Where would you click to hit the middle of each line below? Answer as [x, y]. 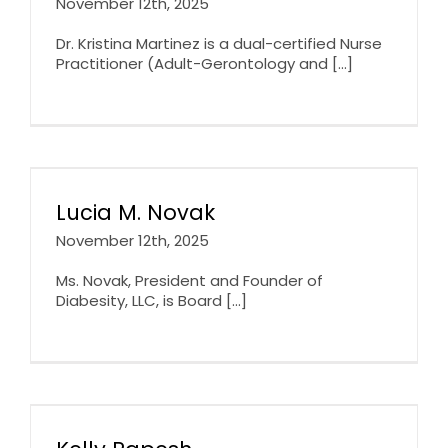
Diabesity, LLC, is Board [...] [151, 300]
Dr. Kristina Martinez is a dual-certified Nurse [219, 43]
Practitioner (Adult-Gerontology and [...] [204, 63]
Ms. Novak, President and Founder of [189, 280]
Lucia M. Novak [135, 212]
